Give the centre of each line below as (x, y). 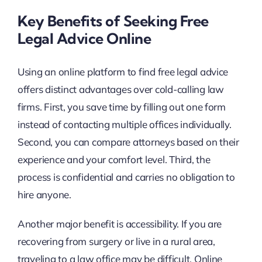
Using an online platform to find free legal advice (123, 72)
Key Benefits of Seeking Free (113, 20)
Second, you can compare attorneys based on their (128, 142)
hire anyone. (44, 195)
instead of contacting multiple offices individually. (124, 125)
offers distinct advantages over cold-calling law (120, 89)
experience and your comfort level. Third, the (114, 160)
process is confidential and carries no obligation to (126, 177)
